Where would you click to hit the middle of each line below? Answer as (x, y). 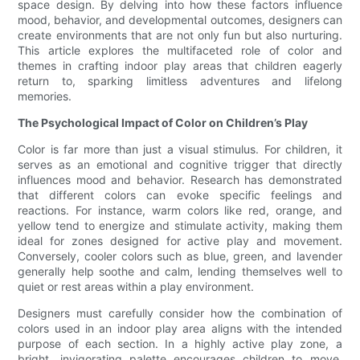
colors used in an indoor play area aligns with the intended (180, 329)
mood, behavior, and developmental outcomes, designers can (180, 20)
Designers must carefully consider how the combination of (180, 313)
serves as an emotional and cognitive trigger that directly (180, 165)
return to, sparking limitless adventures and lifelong (180, 81)
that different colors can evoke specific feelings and (180, 195)
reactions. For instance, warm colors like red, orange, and (180, 211)
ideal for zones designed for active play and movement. (180, 241)
